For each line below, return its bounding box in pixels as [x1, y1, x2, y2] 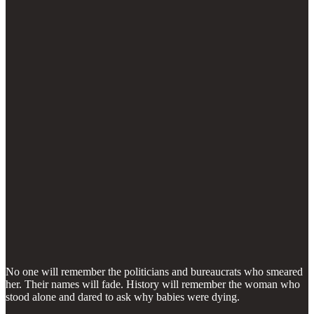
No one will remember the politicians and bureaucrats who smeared [6, 265, 303, 278]
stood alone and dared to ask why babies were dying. [6, 290, 240, 303]
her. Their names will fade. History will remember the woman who [6, 278, 300, 290]
